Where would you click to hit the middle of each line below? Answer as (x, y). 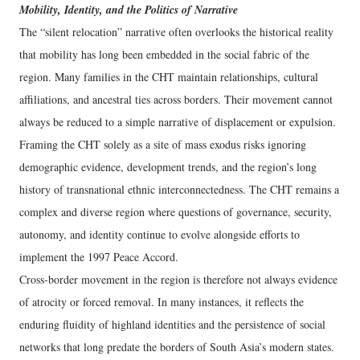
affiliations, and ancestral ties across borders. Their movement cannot (176, 100)
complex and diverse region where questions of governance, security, (176, 212)
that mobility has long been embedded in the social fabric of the (164, 55)
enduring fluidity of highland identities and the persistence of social (172, 325)
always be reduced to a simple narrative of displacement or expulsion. (178, 122)
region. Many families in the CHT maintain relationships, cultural (169, 77)
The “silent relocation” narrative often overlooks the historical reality (176, 32)
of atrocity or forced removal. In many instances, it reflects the (162, 302)
